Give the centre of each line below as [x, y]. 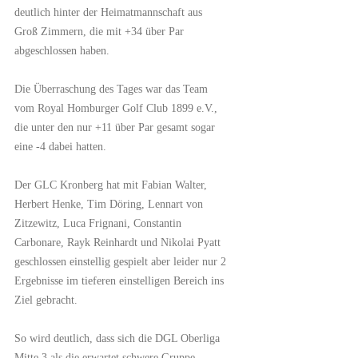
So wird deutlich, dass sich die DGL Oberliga [117, 338]
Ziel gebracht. [46, 299]
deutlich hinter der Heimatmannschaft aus [108, 12]
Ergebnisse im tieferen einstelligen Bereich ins [119, 280]
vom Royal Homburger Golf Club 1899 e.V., [115, 107]
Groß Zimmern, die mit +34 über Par [99, 31]
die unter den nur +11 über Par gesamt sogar [114, 127]
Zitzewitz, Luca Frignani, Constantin [97, 223]
